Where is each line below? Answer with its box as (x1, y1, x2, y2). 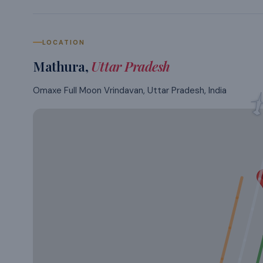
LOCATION (42, 38, 85, 47)
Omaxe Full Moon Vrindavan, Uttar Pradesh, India (33, 85, 227, 97)
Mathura (33, 57, 85, 76)
